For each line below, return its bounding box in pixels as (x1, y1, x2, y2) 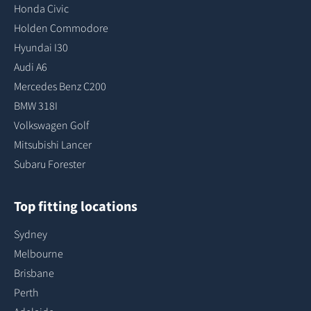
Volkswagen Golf (14, 118, 89, 132)
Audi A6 (14, 60, 47, 74)
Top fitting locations (14, 197, 137, 215)
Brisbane (14, 266, 54, 280)
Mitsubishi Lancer (14, 137, 92, 151)
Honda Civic (14, 1, 69, 15)
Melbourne (14, 246, 63, 260)
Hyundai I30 (14, 40, 68, 54)
